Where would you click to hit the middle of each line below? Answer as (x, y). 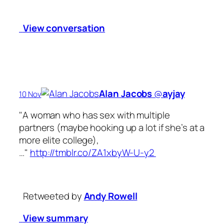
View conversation (64, 28)
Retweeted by (52, 196)
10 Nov (30, 94)
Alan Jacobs (126, 93)
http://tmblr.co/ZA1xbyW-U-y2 (93, 153)
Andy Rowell (110, 196)
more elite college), (59, 140)
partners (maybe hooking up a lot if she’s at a (112, 128)
